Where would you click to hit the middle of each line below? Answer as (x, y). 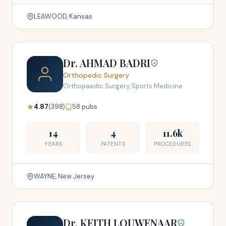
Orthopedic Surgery (96, 75)
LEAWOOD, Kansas (63, 16)
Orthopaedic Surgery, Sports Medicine (123, 86)
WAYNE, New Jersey (64, 176)
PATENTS (113, 144)
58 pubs (85, 107)
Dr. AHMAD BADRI (107, 63)
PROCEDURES (173, 144)
